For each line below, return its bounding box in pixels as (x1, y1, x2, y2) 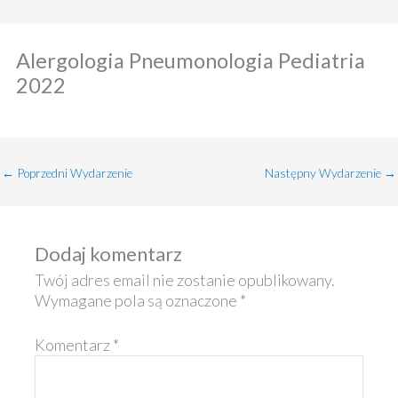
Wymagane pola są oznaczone (34, 291, 240, 310)
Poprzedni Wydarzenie (14, 165, 132, 180)
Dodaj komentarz (34, 242, 182, 266)
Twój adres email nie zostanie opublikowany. (34, 270, 335, 290)
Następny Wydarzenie (265, 165, 384, 180)
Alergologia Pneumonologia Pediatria (16, 48, 365, 73)
